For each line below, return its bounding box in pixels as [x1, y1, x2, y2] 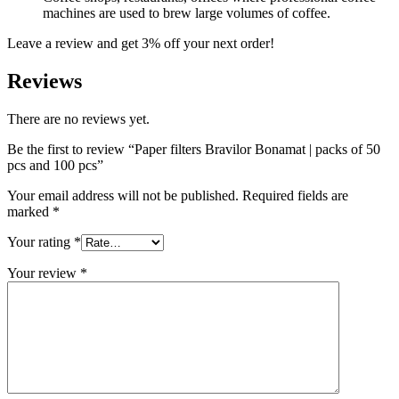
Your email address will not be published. [7, 187, 239, 203]
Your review [7, 265, 80, 281]
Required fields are [242, 187, 348, 203]
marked [7, 203, 53, 219]
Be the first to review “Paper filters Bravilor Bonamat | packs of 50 [7, 141, 380, 157]
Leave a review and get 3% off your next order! [7, 35, 274, 51]
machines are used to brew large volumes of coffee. [43, 4, 330, 20]
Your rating [7, 233, 74, 249]
